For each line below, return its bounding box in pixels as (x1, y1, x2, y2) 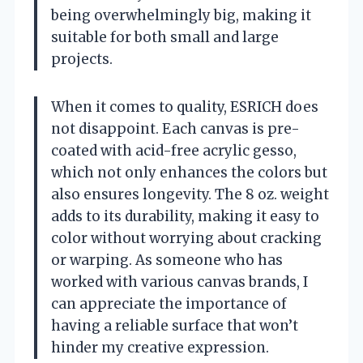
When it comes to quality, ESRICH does (51, 97, 318, 116)
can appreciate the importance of (51, 294, 287, 313)
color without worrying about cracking (51, 228, 322, 247)
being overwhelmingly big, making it (51, 6, 311, 24)
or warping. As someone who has (51, 250, 283, 269)
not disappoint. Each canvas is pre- (51, 119, 300, 138)
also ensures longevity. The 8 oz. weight (51, 185, 329, 203)
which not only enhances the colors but (51, 163, 327, 181)
